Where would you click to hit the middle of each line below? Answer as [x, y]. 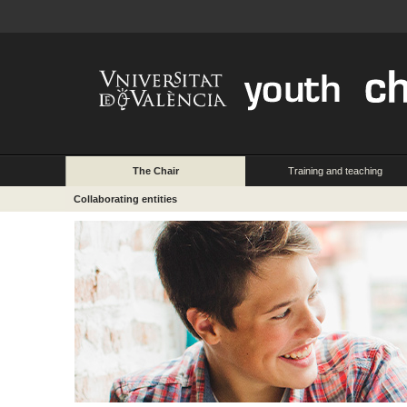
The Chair [156, 171]
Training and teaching [335, 171]
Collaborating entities [125, 199]
